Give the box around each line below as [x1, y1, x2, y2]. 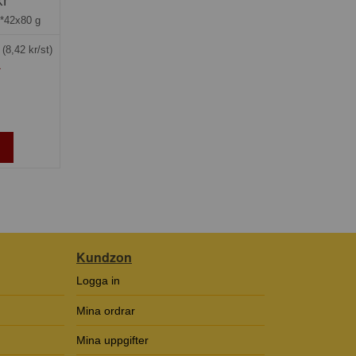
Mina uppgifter [76, 333, 149, 346]
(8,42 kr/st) [2, 43, 53, 56]
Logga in [76, 274, 120, 288]
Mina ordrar [76, 304, 135, 317]
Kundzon [76, 247, 132, 266]
